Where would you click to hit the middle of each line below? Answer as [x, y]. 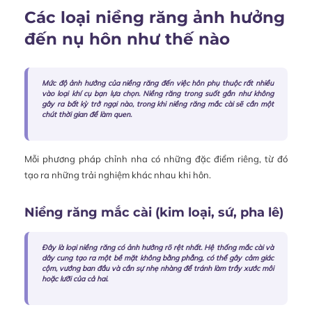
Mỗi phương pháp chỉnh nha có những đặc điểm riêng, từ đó [156, 158]
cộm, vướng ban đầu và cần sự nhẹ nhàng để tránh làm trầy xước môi [158, 268]
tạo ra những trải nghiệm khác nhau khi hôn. [118, 174]
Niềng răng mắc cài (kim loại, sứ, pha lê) [154, 212]
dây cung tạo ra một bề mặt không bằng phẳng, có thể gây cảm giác [158, 258]
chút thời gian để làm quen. [87, 114]
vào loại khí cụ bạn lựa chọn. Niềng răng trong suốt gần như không [158, 93]
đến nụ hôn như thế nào [127, 39]
